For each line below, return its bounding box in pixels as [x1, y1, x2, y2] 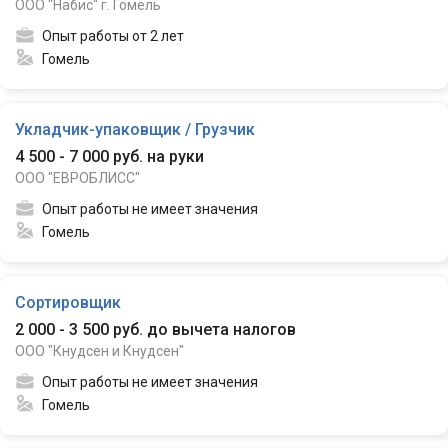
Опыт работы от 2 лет [42, 27, 184, 44]
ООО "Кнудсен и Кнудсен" [15, 342, 184, 359]
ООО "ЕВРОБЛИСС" [15, 169, 140, 186]
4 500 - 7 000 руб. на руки [15, 146, 204, 166]
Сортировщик [15, 292, 121, 312]
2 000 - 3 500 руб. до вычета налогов [15, 319, 296, 339]
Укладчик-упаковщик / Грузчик [15, 119, 255, 139]
